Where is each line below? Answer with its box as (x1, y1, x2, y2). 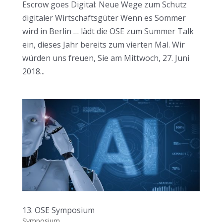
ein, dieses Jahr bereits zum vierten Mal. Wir (22, 39, 185, 50)
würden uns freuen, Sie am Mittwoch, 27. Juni (22, 52, 189, 63)
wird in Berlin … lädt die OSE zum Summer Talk (22, 25, 194, 37)
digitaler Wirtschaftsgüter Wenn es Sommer (22, 12, 186, 23)
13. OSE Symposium (22, 205, 95, 216)
